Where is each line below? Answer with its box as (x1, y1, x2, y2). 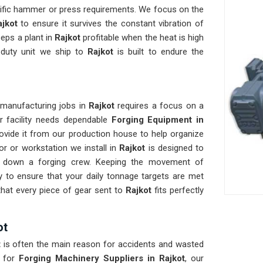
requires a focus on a (114, 100, 204, 112)
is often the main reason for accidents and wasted (3, 239, 204, 250)
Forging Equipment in (111, 114, 204, 126)
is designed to (145, 143, 204, 154)
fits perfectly (151, 185, 204, 196)
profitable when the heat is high (83, 32, 204, 43)
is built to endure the (117, 46, 204, 58)
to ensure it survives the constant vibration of (17, 18, 204, 29)
